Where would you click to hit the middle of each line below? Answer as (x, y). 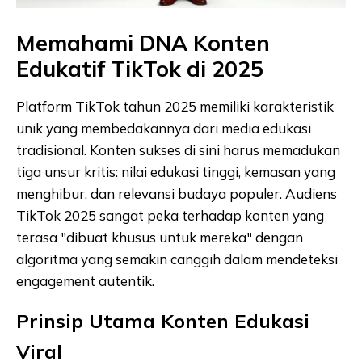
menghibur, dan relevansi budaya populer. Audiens (177, 193)
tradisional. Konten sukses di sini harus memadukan (178, 149)
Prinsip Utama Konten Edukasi (163, 320)
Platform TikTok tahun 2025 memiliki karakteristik (175, 106)
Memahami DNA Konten (143, 42)
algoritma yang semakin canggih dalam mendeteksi (177, 259)
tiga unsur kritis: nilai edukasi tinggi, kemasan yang (176, 171)
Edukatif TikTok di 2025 (140, 68)
